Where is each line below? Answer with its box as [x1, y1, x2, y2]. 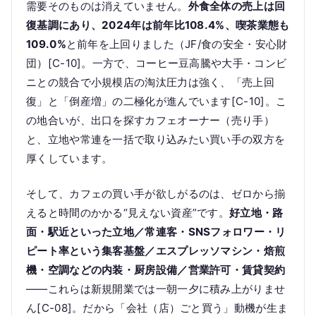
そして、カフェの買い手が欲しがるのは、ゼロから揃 [26, 187, 286, 201]
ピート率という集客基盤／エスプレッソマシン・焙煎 [26, 244, 286, 258]
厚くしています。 [26, 152, 113, 166]
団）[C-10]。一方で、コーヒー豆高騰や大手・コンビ [26, 56, 287, 71]
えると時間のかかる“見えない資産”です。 [26, 206, 230, 220]
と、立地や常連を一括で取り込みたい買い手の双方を [26, 133, 286, 147]
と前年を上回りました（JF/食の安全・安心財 [66, 37, 288, 51]
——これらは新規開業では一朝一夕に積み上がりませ [26, 282, 286, 296]
